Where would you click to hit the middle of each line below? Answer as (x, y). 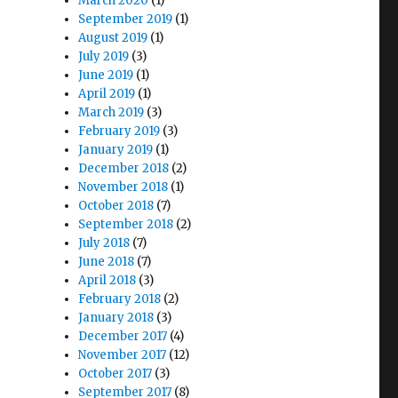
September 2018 (126, 224)
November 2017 (123, 355)
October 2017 (115, 374)
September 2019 (126, 19)
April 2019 (107, 94)
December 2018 (124, 168)
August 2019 (113, 38)
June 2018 (107, 262)
